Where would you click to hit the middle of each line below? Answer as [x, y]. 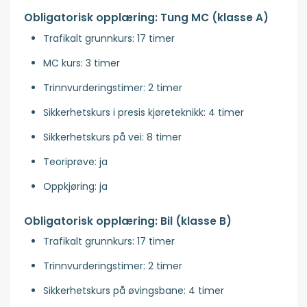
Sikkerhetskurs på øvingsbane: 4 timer [134, 291]
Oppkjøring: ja [75, 186]
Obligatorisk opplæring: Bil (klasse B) [128, 221]
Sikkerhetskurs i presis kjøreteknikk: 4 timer [144, 112]
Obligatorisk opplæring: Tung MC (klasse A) [146, 17]
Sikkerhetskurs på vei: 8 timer [112, 137]
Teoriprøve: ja [75, 161]
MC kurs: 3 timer [82, 63]
